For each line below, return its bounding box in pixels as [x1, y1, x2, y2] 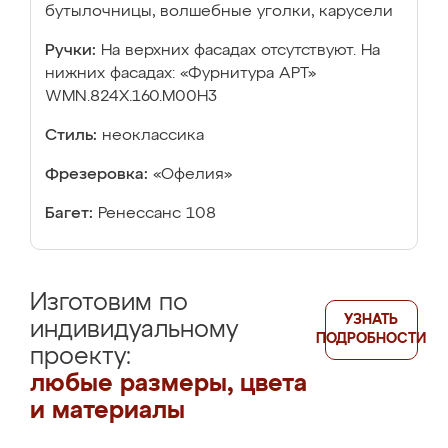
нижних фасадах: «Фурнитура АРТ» [45, 66, 316, 82]
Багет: [45, 206, 93, 222]
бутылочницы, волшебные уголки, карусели [45, 4, 393, 20]
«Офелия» [153, 167, 232, 183]
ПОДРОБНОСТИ [316, 332, 427, 346]
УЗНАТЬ [344, 313, 399, 327]
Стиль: [45, 128, 97, 144]
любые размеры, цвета [30, 372, 307, 396]
